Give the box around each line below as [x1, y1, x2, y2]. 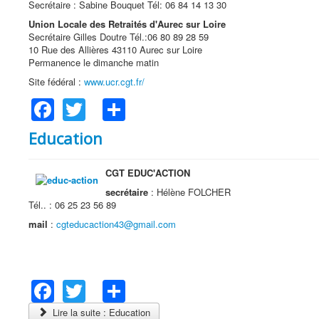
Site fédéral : [28, 74, 84, 88]
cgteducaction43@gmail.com [56, 217, 176, 231]
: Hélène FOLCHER [148, 185, 231, 199]
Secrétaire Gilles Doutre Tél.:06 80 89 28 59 [28, 29, 209, 43]
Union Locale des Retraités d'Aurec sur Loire [28, 16, 226, 31]
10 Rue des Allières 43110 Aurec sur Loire [28, 42, 202, 56]
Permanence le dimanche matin [28, 55, 159, 69]
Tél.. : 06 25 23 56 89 [28, 198, 116, 212]
